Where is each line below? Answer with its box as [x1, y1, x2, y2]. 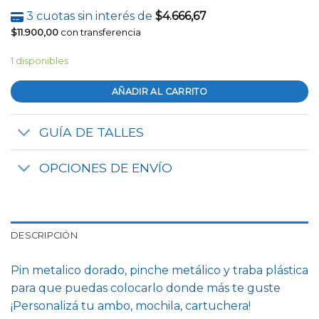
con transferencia [58, 26, 141, 38]
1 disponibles [11, 55, 68, 66]
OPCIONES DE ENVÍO [39, 159, 173, 175]
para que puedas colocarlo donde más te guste [11, 281, 281, 296]
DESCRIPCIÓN [11, 230, 78, 241]
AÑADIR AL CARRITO [111, 85, 208, 97]
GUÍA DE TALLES [39, 124, 145, 140]
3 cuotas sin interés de [23, 9, 155, 23]
